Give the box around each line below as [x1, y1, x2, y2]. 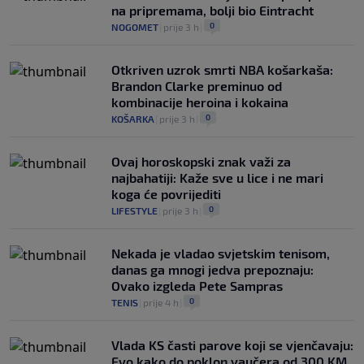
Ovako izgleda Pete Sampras [111, 278, 283, 294]
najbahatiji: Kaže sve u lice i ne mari [111, 170, 323, 186]
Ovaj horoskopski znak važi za [111, 154, 291, 170]
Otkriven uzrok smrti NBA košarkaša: [111, 62, 333, 78]
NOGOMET [111, 21, 158, 33]
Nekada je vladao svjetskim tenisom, [111, 245, 330, 262]
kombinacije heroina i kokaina [111, 94, 288, 110]
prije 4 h [143, 297, 179, 309]
